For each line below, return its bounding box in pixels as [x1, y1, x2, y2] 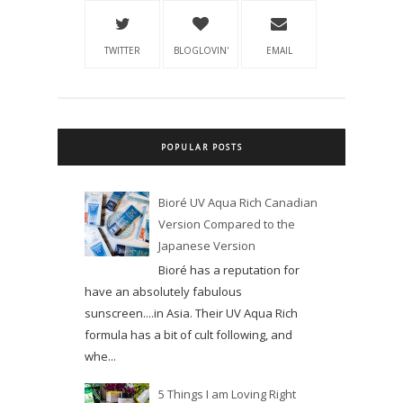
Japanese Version [158, 237, 256, 255]
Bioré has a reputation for [158, 261, 300, 278]
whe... [85, 347, 116, 364]
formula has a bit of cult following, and [85, 326, 292, 343]
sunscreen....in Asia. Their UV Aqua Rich [85, 304, 298, 321]
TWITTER [104, 44, 141, 58]
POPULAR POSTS [160, 141, 243, 154]
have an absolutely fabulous [85, 282, 242, 300]
